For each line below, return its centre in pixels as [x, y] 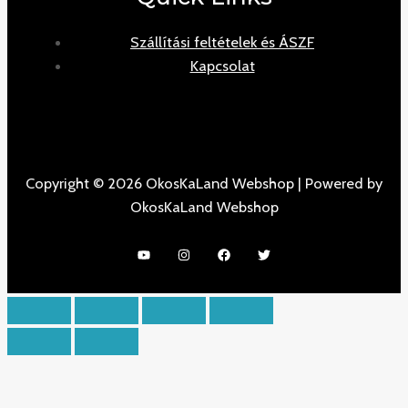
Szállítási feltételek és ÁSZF [222, 41]
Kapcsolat [222, 65]
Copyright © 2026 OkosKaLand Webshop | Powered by [204, 183]
